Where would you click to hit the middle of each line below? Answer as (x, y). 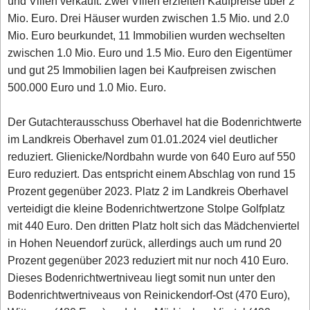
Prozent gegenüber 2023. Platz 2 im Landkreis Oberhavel (148, 191)
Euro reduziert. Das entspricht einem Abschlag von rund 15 (152, 174)
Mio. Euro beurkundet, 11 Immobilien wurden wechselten (147, 35)
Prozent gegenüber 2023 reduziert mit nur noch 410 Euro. (148, 260)
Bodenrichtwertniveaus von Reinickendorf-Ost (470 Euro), (149, 295)
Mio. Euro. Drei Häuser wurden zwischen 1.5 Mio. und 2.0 (149, 18)
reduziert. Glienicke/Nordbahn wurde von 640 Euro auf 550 (152, 156)
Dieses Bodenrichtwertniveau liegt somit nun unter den (142, 277)
